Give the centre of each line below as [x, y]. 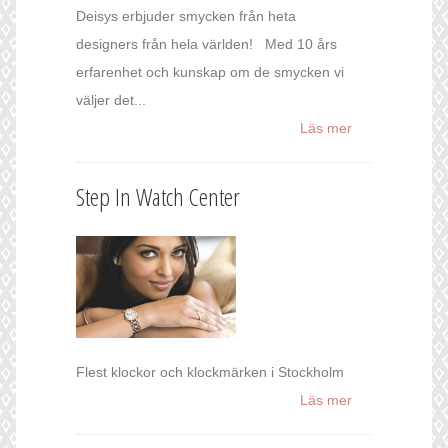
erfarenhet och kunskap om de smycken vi [210, 72]
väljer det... [111, 100]
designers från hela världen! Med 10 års [206, 44]
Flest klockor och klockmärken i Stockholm [210, 372]
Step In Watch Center [158, 197]
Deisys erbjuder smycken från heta [186, 16]
